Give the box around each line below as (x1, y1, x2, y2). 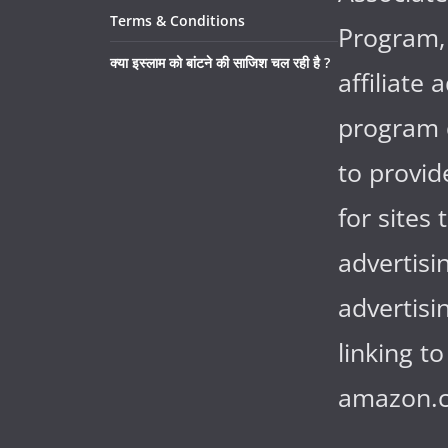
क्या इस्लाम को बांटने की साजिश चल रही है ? (110, 52, 330, 72)
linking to (338, 334, 444, 369)
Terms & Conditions (110, 10, 245, 30)
